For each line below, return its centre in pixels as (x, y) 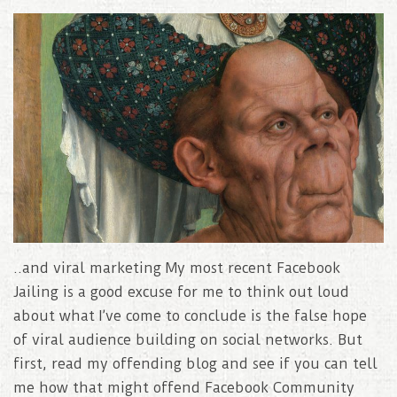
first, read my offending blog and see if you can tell (195, 363)
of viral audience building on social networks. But (188, 339)
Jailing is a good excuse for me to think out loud (181, 292)
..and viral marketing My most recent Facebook (177, 268)
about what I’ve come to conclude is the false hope (190, 315)
